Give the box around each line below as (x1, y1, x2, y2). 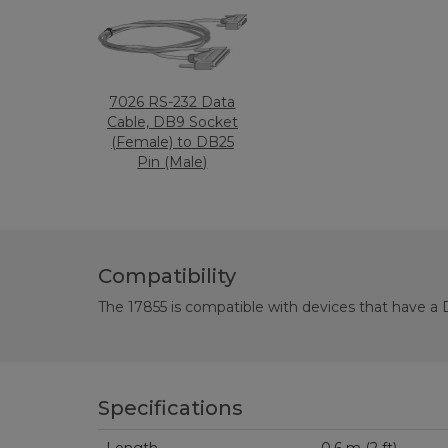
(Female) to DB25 (110, 133, 234, 151)
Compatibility (97, 264, 236, 288)
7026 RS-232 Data (109, 93, 236, 111)
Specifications (97, 396, 243, 420)
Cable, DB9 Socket (106, 113, 238, 131)
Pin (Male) (137, 153, 208, 171)
